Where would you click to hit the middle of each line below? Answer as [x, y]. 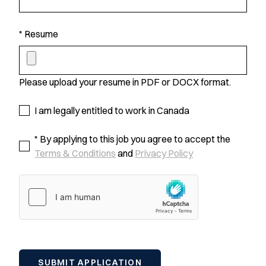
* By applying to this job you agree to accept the [133, 139]
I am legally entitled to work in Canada [112, 110]
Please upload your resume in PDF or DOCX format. [125, 82]
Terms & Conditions [75, 153]
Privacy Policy [164, 153]
